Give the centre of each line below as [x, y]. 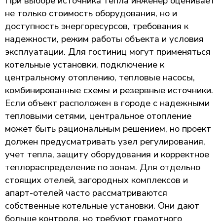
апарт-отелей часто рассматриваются [86, 193]
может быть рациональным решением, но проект [108, 129]
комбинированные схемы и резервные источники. [109, 90]
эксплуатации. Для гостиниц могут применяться [108, 52]
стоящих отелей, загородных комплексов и [96, 180]
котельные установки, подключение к [85, 64]
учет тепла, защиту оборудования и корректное [107, 154]
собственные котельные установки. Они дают [102, 205]
